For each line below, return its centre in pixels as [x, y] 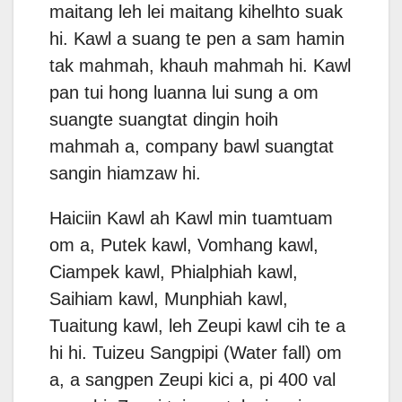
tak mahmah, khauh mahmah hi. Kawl [200, 66]
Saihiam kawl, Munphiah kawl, [169, 299]
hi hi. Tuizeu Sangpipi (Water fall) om [196, 353]
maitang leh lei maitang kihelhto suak [196, 12]
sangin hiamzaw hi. [125, 174]
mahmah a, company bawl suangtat [192, 147]
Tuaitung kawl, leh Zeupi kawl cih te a [197, 326]
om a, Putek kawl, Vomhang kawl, [184, 245]
